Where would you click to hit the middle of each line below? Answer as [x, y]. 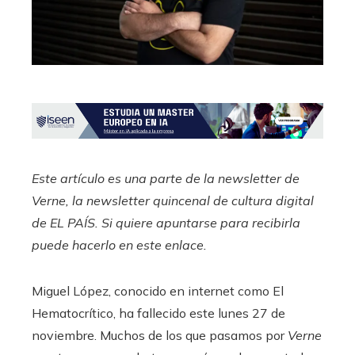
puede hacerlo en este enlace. [119, 245]
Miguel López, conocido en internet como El [158, 291]
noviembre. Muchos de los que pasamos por [160, 336]
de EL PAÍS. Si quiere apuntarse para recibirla [166, 223]
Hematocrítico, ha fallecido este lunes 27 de [158, 313]
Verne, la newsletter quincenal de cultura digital [173, 201]
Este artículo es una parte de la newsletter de [166, 179]
